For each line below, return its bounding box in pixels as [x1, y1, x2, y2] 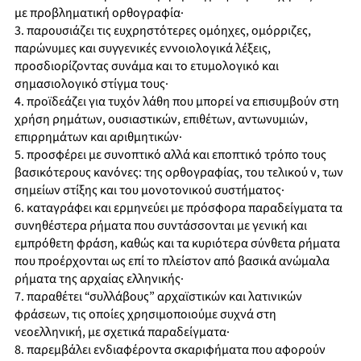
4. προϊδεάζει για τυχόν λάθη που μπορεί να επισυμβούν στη [15, 93, 339, 111]
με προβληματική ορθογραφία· [15, 4, 184, 23]
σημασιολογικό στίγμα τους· [15, 75, 168, 93]
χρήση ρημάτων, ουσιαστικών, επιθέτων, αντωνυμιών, [15, 110, 308, 129]
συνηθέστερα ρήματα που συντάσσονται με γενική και [15, 217, 307, 235]
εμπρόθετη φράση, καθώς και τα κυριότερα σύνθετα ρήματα [15, 234, 340, 253]
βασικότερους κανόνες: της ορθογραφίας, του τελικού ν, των [15, 164, 343, 182]
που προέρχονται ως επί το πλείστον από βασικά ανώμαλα [15, 252, 330, 271]
